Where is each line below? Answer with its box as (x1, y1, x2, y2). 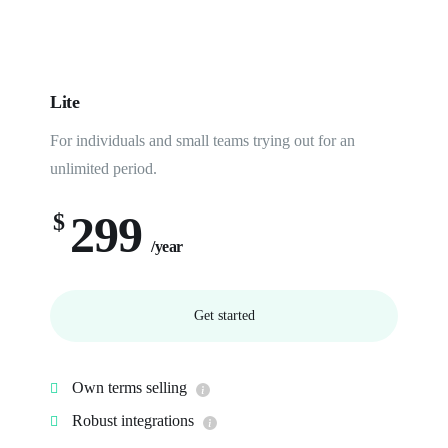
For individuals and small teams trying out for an (50, 132, 355, 149)
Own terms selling (68, 379, 191, 396)
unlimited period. (50, 160, 157, 177)
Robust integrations (68, 412, 198, 429)
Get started (193, 308, 255, 323)
